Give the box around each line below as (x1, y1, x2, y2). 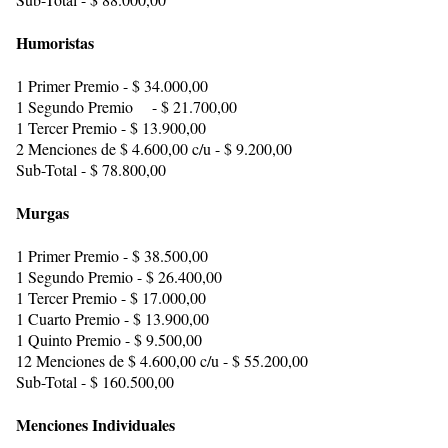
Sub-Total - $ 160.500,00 (16, 371, 174, 392)
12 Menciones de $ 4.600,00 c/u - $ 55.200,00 (16, 350, 308, 371)
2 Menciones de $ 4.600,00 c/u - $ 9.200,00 (16, 138, 292, 159)
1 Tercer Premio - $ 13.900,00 (16, 117, 206, 138)
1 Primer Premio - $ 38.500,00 (16, 245, 208, 266)
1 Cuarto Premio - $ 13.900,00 (16, 308, 209, 329)
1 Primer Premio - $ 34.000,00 (16, 75, 208, 96)
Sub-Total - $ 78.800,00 (16, 159, 166, 180)
